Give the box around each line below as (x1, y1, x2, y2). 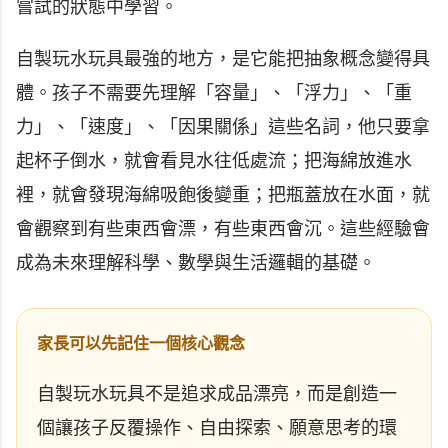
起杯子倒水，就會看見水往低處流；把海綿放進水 (16, 151, 412, 172)
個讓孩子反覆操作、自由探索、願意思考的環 (37, 418, 397, 439)
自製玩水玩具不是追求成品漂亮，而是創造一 (37, 384, 397, 405)
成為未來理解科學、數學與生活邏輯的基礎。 (16, 253, 376, 274)
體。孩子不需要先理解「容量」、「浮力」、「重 (16, 83, 412, 104)
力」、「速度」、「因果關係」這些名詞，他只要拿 (16, 117, 430, 138)
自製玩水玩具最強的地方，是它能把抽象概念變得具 (16, 49, 430, 70)
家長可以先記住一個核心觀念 (37, 335, 245, 353)
